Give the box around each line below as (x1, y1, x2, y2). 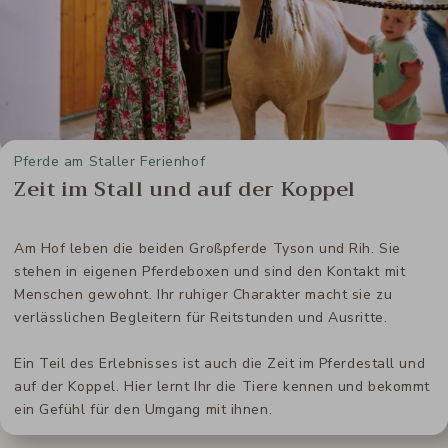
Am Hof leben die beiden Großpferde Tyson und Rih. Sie (14, 238, 401, 258)
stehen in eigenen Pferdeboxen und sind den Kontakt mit (14, 261, 406, 281)
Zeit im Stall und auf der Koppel (14, 171, 356, 207)
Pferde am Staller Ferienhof (14, 151, 206, 171)
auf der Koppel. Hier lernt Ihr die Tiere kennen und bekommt (14, 376, 431, 396)
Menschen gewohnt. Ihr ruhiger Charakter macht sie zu (14, 284, 393, 304)
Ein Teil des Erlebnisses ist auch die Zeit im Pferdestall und (14, 353, 426, 373)
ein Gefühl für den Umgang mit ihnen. (14, 399, 273, 419)
